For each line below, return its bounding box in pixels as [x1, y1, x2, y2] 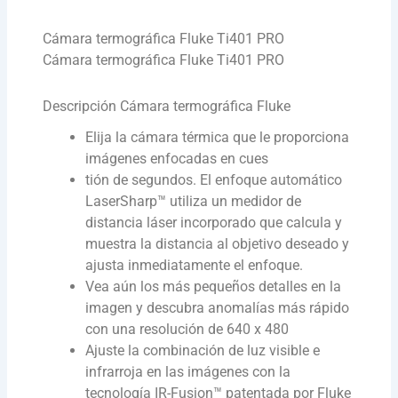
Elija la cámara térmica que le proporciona [85, 129, 350, 147]
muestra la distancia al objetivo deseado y [85, 235, 350, 253]
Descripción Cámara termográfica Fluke [43, 98, 291, 115]
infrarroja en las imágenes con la [85, 363, 291, 381]
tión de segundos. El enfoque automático [85, 171, 343, 189]
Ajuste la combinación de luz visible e [85, 342, 321, 360]
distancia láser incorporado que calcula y [85, 214, 343, 232]
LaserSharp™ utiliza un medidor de [85, 193, 302, 211]
